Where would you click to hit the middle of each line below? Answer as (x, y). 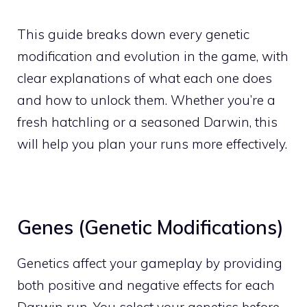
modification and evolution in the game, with (153, 56)
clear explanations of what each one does (145, 78)
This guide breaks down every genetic (133, 34)
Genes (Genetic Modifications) (150, 227)
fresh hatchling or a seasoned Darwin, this (147, 122)
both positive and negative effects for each (146, 285)
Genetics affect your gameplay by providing (150, 263)
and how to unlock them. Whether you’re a (146, 100)
